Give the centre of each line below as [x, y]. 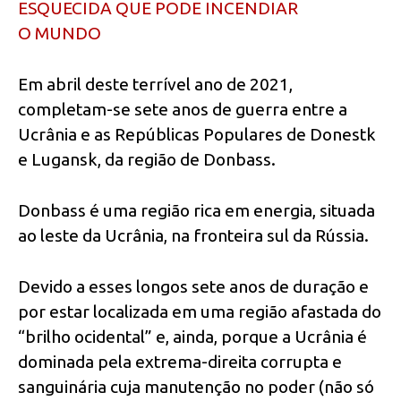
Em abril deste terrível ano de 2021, [155, 84]
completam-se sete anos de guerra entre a [183, 109]
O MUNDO [60, 34]
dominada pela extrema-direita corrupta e [180, 361]
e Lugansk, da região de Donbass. [147, 159]
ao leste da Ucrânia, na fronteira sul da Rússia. [193, 235]
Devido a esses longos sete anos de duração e [193, 286]
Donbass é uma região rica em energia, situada [196, 210]
